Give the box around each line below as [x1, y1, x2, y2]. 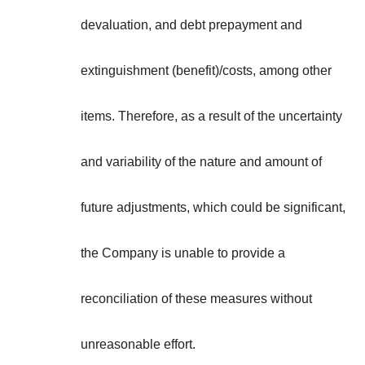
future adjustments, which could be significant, [81, 200, 345, 215]
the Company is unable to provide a [81, 246, 285, 261]
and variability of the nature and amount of [81, 155, 322, 169]
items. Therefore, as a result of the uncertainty [81, 109, 342, 124]
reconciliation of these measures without [81, 292, 312, 306]
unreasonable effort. [81, 337, 196, 352]
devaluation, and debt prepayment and [81, 18, 302, 33]
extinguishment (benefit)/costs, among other [81, 64, 332, 78]
